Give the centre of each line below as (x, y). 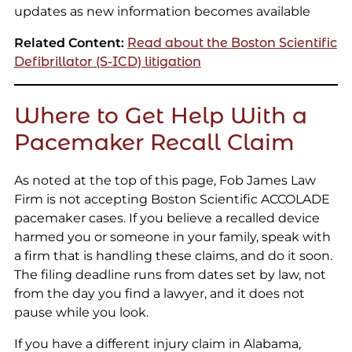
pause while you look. (81, 313)
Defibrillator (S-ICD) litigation (107, 62)
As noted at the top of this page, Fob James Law (165, 181)
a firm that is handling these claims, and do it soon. (173, 256)
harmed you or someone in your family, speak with (172, 237)
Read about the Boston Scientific (232, 43)
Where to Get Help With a (160, 116)
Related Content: (69, 43)
